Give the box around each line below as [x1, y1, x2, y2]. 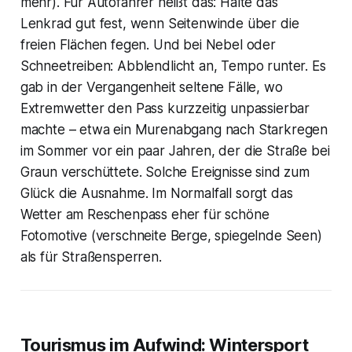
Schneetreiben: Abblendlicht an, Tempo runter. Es [20, 57, 326, 74]
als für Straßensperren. [20, 248, 162, 265]
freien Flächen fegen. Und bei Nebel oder [20, 36, 276, 53]
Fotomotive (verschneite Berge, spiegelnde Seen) [20, 227, 322, 244]
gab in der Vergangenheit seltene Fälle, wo [20, 79, 283, 95]
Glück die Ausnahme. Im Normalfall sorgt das [20, 185, 293, 201]
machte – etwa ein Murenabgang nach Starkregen [20, 121, 328, 137]
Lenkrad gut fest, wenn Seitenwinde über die [20, 15, 299, 31]
